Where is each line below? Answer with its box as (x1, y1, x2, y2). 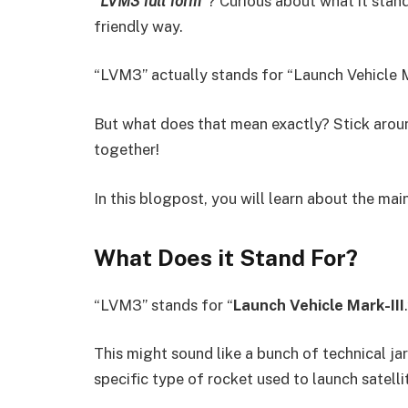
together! (94, 140, 159, 159)
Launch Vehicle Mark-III (233, 295, 404, 314)
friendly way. (94, 16, 183, 36)
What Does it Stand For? (94, 244, 358, 272)
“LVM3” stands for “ (94, 295, 233, 314)
